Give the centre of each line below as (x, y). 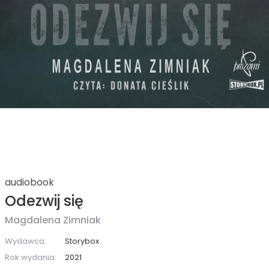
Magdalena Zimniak (53, 220)
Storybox (82, 241)
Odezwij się (44, 201)
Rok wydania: (31, 257)
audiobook (29, 182)
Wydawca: (26, 241)
